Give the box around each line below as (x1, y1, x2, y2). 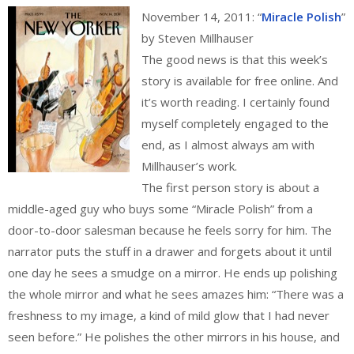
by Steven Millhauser (141, 30, 254, 47)
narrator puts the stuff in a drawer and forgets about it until (8, 243, 332, 260)
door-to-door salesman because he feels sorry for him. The (8, 222, 332, 239)
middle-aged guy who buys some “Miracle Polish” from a (8, 201, 313, 217)
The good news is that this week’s (141, 51, 328, 68)
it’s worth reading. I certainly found (141, 94, 330, 111)
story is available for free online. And (141, 73, 338, 89)
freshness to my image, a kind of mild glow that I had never (8, 307, 330, 324)
